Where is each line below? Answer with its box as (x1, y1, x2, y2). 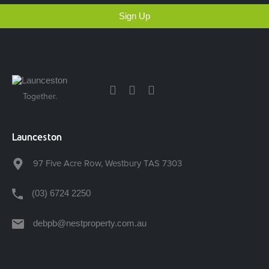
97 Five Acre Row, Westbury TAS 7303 (33, 158, 182, 169)
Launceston (12, 131, 62, 142)
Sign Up (119, 11, 150, 21)
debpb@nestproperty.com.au (33, 218, 147, 228)
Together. (22, 91, 57, 101)
